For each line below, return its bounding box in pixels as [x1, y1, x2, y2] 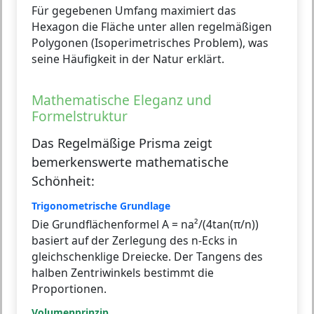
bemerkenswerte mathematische [32, 153, 228, 170]
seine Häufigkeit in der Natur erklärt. [32, 50, 224, 67]
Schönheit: [32, 172, 95, 189]
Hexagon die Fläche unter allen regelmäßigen [32, 18, 272, 34]
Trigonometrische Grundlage [32, 198, 170, 212]
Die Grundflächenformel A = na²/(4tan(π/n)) [32, 216, 259, 232]
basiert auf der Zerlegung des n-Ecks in [32, 232, 238, 248]
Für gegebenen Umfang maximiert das [32, 2, 236, 18]
